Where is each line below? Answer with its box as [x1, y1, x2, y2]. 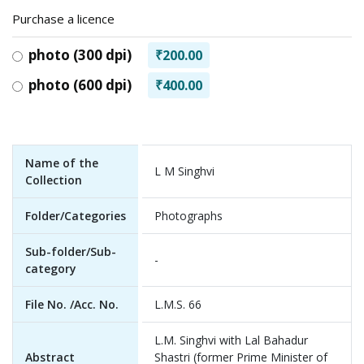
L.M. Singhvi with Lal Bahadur [154, 332, 308, 348]
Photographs [154, 208, 223, 223]
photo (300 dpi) [28, 45, 132, 64]
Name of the [25, 155, 98, 171]
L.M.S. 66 [154, 297, 201, 312]
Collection [25, 172, 82, 188]
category [25, 261, 76, 276]
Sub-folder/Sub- [25, 244, 116, 259]
